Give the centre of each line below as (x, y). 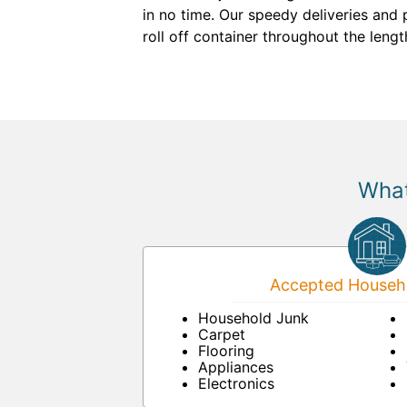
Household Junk (253, 318)
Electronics (236, 383)
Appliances (236, 367)
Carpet (222, 334)
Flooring (226, 351)
